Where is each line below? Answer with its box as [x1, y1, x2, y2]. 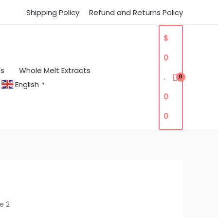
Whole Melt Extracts [19, 65, 91, 76]
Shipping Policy [26, 7, 79, 18]
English [15, 79, 39, 90]
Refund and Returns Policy [89, 7, 183, 18]
